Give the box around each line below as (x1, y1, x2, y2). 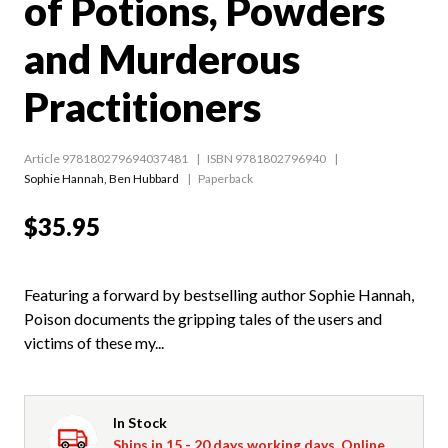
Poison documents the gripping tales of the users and (24, 308, 382, 328)
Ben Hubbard (109, 170, 179, 186)
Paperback (198, 170, 253, 186)
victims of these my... (24, 332, 164, 352)
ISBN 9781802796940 (207, 150, 326, 166)
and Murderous (24, 34, 300, 83)
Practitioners (24, 82, 261, 131)
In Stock (113, 413, 167, 431)
